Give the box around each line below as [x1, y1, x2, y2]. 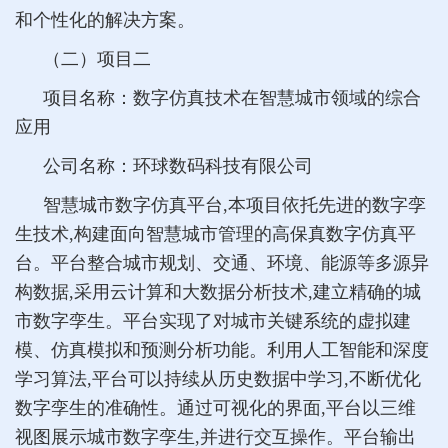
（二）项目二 [43, 48, 151, 69]
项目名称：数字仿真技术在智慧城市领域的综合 [43, 87, 421, 108]
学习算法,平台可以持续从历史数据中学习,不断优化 [15, 368, 421, 389]
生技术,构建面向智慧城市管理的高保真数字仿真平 [15, 223, 416, 244]
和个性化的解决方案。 [15, 9, 195, 30]
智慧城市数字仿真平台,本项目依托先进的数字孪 [43, 194, 426, 215]
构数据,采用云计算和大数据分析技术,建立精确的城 [15, 281, 421, 302]
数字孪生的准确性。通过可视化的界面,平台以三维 [15, 397, 416, 418]
